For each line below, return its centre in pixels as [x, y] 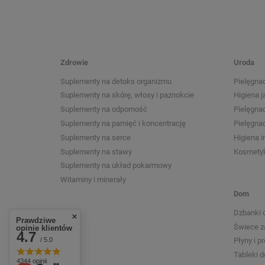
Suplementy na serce [96, 137]
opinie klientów [44, 228]
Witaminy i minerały [93, 180]
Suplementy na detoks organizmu [116, 81]
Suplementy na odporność [104, 109]
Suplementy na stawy [96, 151]
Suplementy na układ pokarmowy [116, 166]
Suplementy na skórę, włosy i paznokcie [127, 95]
